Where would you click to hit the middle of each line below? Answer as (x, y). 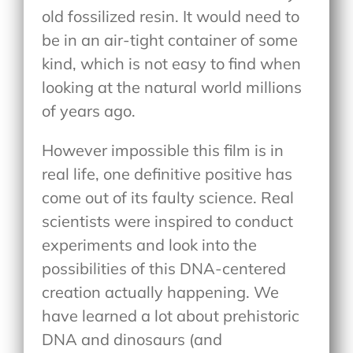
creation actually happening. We (161, 292)
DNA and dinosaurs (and (132, 340)
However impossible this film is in (163, 150)
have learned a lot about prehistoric (171, 316)
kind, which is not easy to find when (172, 64)
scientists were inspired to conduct (168, 221)
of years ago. (89, 111)
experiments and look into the (150, 245)
